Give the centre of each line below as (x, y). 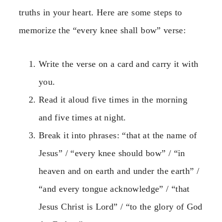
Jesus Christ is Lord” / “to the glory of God (121, 207)
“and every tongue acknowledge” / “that (114, 189)
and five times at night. (83, 118)
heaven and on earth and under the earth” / (119, 171)
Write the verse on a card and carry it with (119, 64)
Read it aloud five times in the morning (113, 100)
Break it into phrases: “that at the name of (118, 136)
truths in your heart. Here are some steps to (101, 12)
